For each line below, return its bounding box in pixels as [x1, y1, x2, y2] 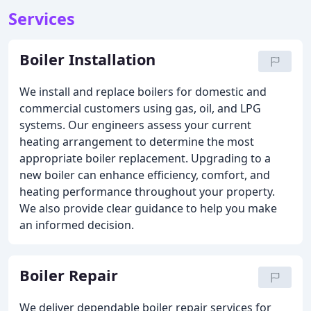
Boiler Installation [19, 49, 155, 69]
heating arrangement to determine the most [19, 134, 254, 149]
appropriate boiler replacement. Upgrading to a [19, 151, 271, 166]
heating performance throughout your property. [19, 184, 275, 199]
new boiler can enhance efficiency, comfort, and [19, 167, 270, 183]
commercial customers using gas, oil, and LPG [19, 101, 261, 116]
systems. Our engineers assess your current [19, 117, 251, 133]
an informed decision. [19, 217, 134, 233]
